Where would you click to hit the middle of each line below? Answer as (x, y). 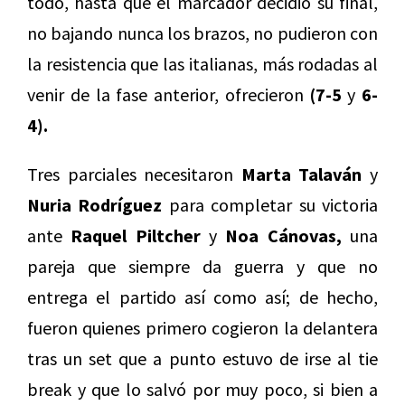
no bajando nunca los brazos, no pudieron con (202, 33)
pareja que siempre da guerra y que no (202, 267)
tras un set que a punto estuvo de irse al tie (202, 359)
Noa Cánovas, (283, 236)
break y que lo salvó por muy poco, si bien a (202, 390)
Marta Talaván (301, 174)
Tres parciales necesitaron (134, 174)
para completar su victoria (270, 205)
